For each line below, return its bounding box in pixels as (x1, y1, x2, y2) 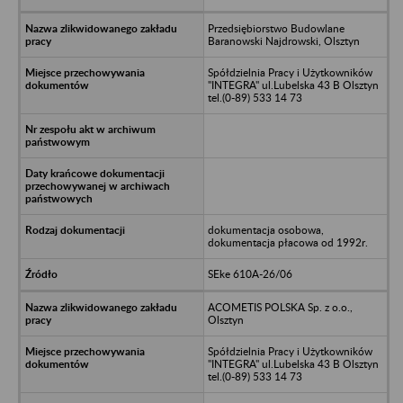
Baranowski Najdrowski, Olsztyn (207, 33, 360, 48)
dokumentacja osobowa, (207, 222, 324, 237)
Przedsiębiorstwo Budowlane (207, 21, 345, 35)
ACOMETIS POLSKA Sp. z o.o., (207, 300, 353, 314)
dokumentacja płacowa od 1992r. (207, 235, 368, 249)
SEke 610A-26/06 (207, 266, 292, 281)
